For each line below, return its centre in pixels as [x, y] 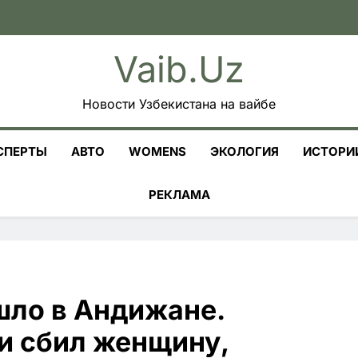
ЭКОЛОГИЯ [245, 151]
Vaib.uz [179, 69]
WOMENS [157, 151]
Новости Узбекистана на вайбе [179, 104]
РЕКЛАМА [179, 195]
